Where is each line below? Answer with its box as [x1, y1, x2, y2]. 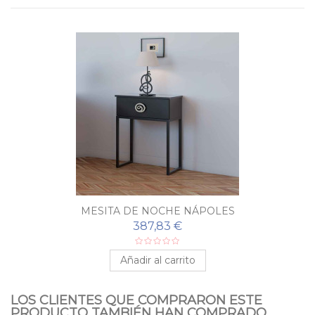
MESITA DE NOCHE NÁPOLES [80, 204, 235, 217]
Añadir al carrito [120, 253, 195, 266]
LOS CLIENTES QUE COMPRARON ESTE [11, 292, 262, 308]
